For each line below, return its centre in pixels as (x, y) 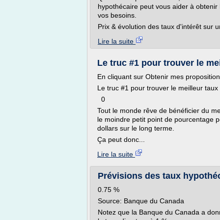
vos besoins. (117, 15)
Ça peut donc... (121, 139)
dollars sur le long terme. (136, 128)
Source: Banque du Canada (141, 201)
